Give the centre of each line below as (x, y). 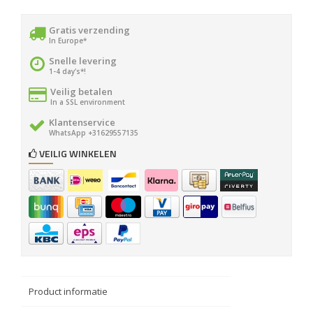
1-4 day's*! (67, 71)
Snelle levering (83, 61)
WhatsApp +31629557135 (94, 133)
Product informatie (68, 291)
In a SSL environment (88, 102)
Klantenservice (82, 122)
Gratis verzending (89, 30)
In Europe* (68, 41)
